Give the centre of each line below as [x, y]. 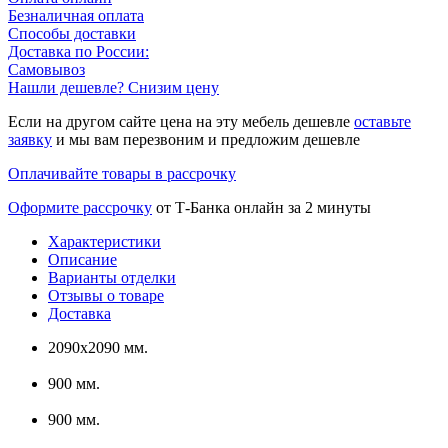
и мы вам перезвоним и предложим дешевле [206, 140]
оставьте [382, 122]
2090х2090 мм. [98, 348]
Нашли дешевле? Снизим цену [113, 88]
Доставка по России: [78, 52]
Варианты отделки [112, 278]
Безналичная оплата [76, 16]
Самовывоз [46, 70]
